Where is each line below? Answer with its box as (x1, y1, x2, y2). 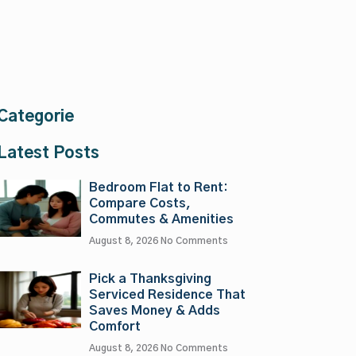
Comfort (88, 320, 141, 334)
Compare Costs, (88, 197, 191, 211)
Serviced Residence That (88, 288, 246, 302)
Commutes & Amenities (88, 213, 234, 226)
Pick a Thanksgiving (88, 273, 211, 286)
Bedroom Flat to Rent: (88, 181, 228, 195)
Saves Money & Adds (88, 304, 220, 318)
